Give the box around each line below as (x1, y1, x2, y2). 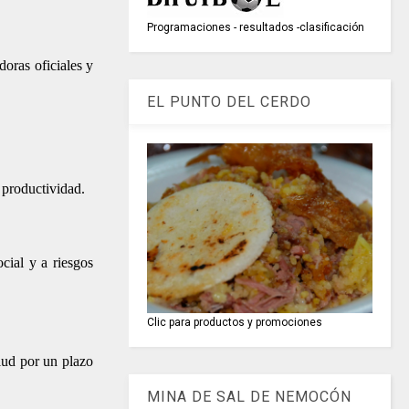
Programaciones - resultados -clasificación (147, 21, 365, 35)
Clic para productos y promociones (147, 315, 323, 329)
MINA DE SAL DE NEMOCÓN (147, 387, 352, 405)
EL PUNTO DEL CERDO (147, 93, 312, 111)
